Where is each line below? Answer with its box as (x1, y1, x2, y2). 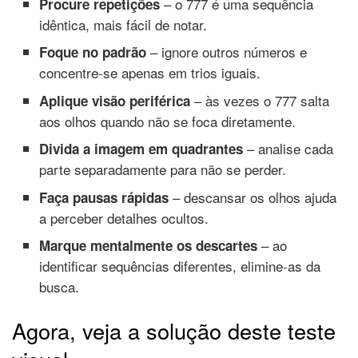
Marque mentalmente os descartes (39, 236, 258, 256)
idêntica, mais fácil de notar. (39, 14, 208, 34)
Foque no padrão (39, 42, 147, 62)
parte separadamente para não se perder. (39, 159, 287, 180)
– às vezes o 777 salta (190, 89, 330, 110)
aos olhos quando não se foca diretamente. (39, 110, 296, 131)
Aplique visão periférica (39, 90, 191, 110)
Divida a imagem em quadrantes (39, 139, 244, 159)
